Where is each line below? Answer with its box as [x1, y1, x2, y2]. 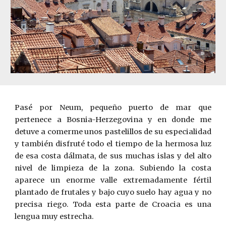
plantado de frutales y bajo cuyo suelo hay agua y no [15, 188, 211, 197]
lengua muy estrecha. [15, 212, 94, 221]
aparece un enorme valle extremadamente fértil [15, 176, 211, 185]
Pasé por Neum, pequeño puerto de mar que [15, 103, 211, 112]
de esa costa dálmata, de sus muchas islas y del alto [15, 151, 211, 160]
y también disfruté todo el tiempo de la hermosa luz [15, 139, 211, 148]
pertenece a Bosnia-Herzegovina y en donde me [15, 115, 211, 124]
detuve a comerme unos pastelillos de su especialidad [15, 127, 211, 136]
